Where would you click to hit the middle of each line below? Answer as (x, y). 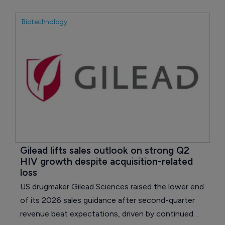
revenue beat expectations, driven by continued (107, 214)
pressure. (36, 19)
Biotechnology (44, 22)
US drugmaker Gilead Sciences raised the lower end (112, 187)
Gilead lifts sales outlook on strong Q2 (106, 151)
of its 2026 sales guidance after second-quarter (107, 200)
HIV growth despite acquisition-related (108, 162)
